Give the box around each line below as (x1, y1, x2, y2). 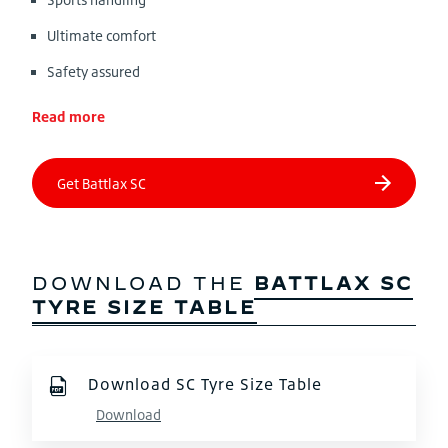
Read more (32, 108, 105, 125)
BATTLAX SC (254, 273, 413, 294)
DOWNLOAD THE (32, 273, 254, 294)
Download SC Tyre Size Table (88, 374, 322, 394)
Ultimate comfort (47, 27, 156, 44)
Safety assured (47, 63, 140, 80)
